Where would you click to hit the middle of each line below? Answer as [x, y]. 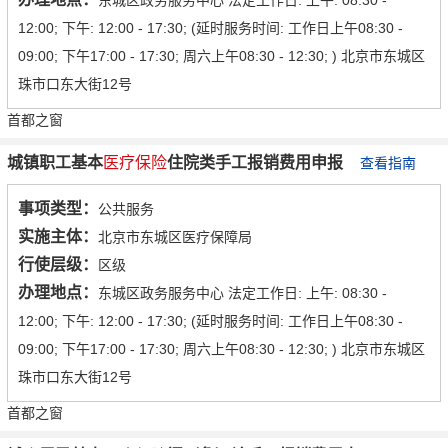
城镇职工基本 [55, 163]
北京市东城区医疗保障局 [175, 237]
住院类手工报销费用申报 [255, 163]
